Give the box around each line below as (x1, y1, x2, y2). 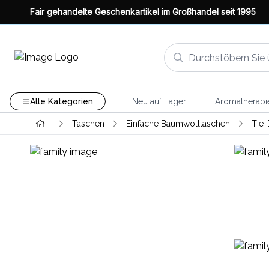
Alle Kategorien (29, 97, 93, 106)
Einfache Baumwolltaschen (125, 119, 230, 128)
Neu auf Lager (131, 97, 186, 106)
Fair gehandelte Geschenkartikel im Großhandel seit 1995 (30, 7, 256, 17)
